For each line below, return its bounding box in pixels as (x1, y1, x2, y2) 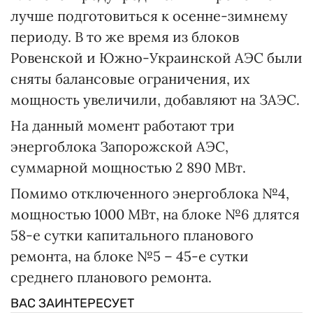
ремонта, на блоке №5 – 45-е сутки (10, 247, 249, 265)
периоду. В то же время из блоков (10, 27, 239, 45)
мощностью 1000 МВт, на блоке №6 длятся (10, 205, 300, 223)
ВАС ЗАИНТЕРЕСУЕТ (10, 295, 134, 311)
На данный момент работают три (10, 116, 235, 134)
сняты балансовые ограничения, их (10, 69, 250, 87)
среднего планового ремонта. (10, 268, 212, 286)
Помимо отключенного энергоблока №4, (10, 184, 289, 202)
